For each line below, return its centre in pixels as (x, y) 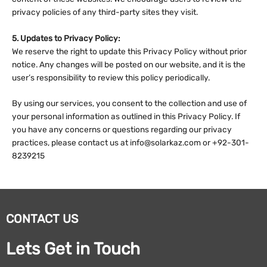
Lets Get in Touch (73, 249)
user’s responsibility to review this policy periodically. (111, 77)
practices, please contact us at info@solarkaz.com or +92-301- (131, 143)
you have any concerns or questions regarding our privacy (122, 130)
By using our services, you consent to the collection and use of (129, 103)
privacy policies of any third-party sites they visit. (105, 12)
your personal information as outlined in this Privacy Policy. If (126, 117)
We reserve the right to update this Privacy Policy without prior (129, 51)
